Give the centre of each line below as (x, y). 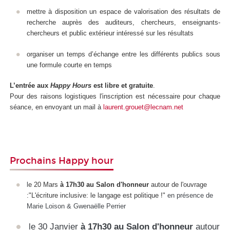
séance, (22, 107)
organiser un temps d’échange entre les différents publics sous (123, 54)
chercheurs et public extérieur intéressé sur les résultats (110, 33)
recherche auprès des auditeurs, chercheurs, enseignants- (123, 23)
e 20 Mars (44, 184)
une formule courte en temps (69, 65)
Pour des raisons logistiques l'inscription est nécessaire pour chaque (115, 97)
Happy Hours (71, 86)
